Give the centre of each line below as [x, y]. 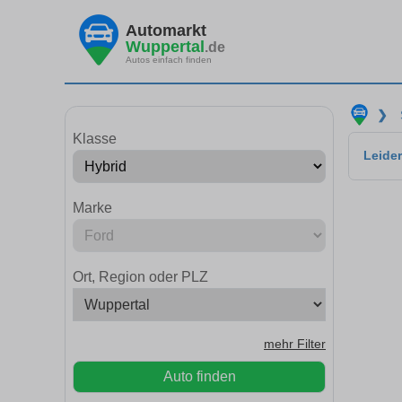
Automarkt [166, 30]
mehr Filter [295, 344]
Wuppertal [165, 46]
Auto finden [199, 376]
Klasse [95, 139]
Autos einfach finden [169, 59]
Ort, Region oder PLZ [140, 277]
